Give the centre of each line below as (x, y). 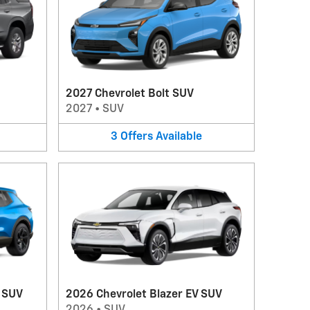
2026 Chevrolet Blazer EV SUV (144, 294)
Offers (136, 137)
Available (179, 137)
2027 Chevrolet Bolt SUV (129, 94)
